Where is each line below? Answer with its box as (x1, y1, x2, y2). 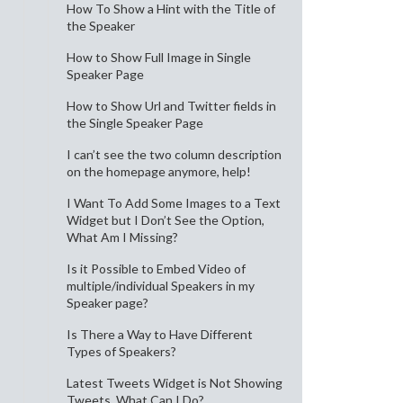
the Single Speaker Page (67, 115, 203, 130)
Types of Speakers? (67, 344, 176, 359)
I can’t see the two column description (67, 147, 282, 162)
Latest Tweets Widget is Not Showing (67, 375, 282, 390)
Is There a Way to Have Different (67, 327, 253, 342)
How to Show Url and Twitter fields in (67, 98, 276, 113)
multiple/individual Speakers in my (67, 278, 255, 293)
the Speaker (67, 18, 135, 33)
